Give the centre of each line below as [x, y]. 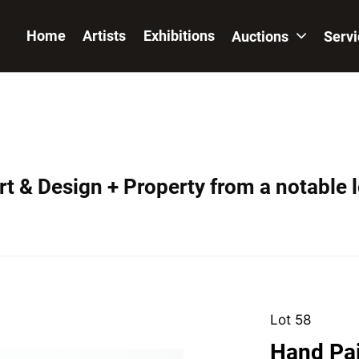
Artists [105, 36]
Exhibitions [179, 36]
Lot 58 [290, 320]
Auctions [261, 36]
